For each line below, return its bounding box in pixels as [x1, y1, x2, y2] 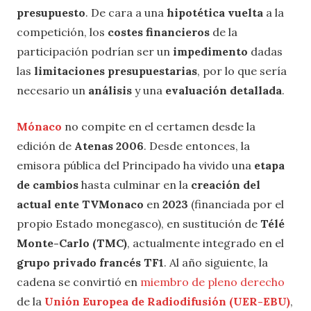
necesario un [17, 83, 88, 97]
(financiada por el [188, 196, 284, 211]
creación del [191, 177, 260, 192]
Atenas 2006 [74, 138, 144, 153]
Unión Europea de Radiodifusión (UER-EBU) [44, 294, 290, 308]
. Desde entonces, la [144, 138, 250, 153]
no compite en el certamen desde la [65, 119, 255, 133]
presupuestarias [108, 63, 197, 78]
